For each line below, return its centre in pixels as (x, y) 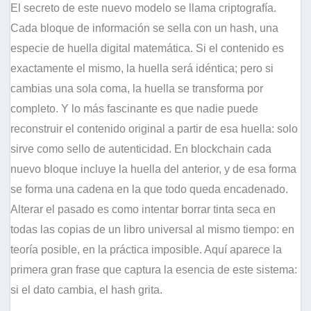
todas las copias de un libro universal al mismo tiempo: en (152, 230)
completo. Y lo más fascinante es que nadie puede (134, 109)
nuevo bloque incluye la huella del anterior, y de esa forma (153, 169)
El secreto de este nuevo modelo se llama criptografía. (143, 8)
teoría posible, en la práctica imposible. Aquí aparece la (146, 250)
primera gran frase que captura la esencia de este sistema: (154, 270)
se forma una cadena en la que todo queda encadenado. (149, 190)
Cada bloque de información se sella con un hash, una (144, 28)
